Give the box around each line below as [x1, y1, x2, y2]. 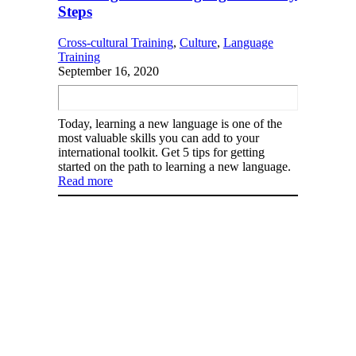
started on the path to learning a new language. [57, 159, 291, 173]
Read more [57, 173, 113, 188]
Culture [179, 35, 217, 49]
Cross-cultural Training [57, 35, 173, 49]
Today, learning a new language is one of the [57, 116, 282, 130]
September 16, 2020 [57, 64, 159, 78]
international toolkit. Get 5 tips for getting [57, 145, 265, 159]
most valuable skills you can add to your [57, 130, 259, 145]
